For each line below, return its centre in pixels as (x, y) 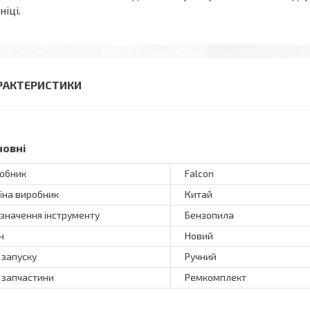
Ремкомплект (216, 277)
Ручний (201, 256)
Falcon (199, 173)
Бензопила (209, 215)
